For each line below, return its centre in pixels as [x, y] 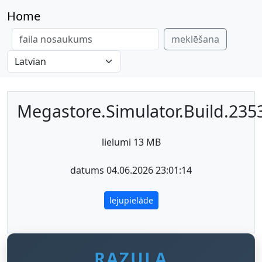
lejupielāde [131, 200]
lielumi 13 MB [131, 142]
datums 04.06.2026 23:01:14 [131, 170]
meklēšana [195, 39]
